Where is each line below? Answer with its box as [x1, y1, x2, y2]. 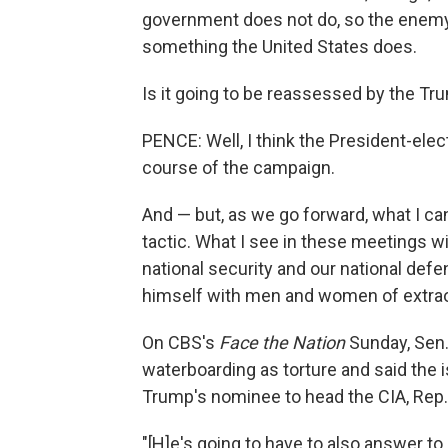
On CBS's [142, 332, 219, 354]
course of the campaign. [142, 157, 335, 179]
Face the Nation [219, 332, 345, 354]
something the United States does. [142, 36, 417, 58]
